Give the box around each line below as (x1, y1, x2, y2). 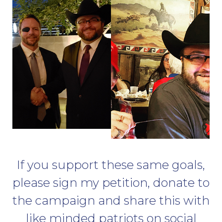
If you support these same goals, (17, 158, 205, 172)
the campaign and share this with (12, 193, 210, 208)
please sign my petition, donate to (12, 175, 210, 190)
